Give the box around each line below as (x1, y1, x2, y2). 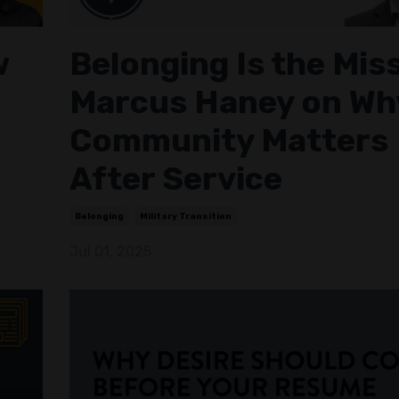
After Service (69, 159, 282, 198)
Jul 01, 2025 (69, 242, 151, 260)
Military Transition (139, 210, 232, 222)
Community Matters (69, 120, 388, 159)
